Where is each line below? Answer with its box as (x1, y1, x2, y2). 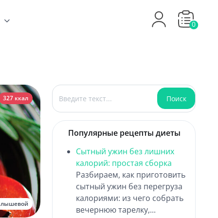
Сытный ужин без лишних (76, 145, 175, 157)
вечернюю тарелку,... (76, 204, 156, 215)
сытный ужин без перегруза (76, 181, 183, 192)
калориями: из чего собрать (76, 192, 184, 203)
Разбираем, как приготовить (76, 169, 186, 180)
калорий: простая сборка (76, 157, 172, 168)
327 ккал (3, 94, 29, 102)
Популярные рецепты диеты (68, 127, 181, 138)
